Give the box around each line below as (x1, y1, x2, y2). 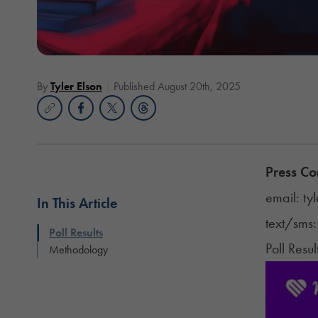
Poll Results (49, 224, 103, 240)
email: (265, 187, 303, 207)
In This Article (37, 193, 117, 212)
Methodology (49, 241, 108, 257)
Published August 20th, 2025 (114, 78, 241, 94)
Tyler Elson (50, 78, 102, 94)
